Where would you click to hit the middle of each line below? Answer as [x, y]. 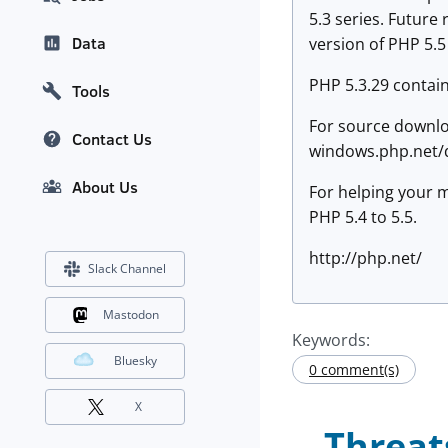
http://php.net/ [365, 258]
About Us [105, 187]
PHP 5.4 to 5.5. [363, 217]
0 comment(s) [354, 369]
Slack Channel [127, 269]
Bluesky [135, 361]
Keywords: [331, 340]
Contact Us [112, 139]
